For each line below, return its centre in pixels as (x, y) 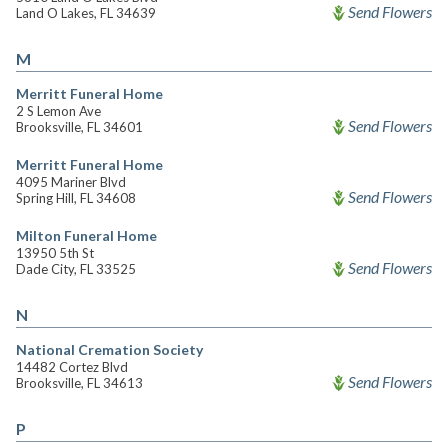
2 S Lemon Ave (58, 111)
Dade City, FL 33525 (76, 269)
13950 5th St (55, 253)
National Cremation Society (109, 349)
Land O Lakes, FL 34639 (86, 13)
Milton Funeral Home (86, 235)
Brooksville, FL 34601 (79, 127)
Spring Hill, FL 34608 (76, 198)
